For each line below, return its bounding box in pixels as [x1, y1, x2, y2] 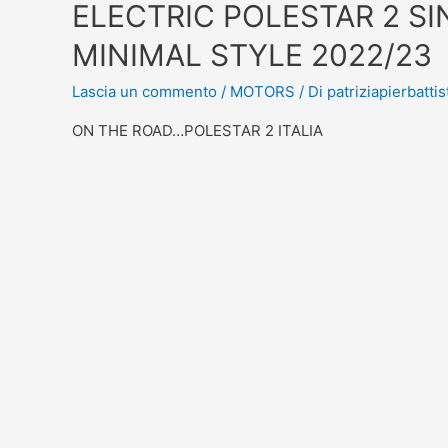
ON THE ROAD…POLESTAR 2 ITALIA [72, 120, 323, 140]
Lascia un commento [72, 81, 217, 101]
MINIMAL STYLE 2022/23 [72, 36, 432, 73]
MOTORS [230, 81, 295, 101]
